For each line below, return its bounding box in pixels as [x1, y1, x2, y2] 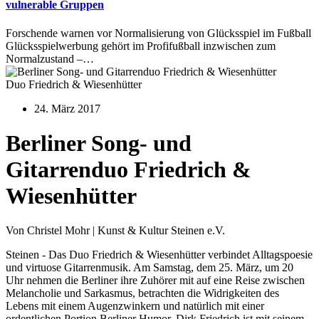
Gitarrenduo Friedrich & [6, 157, 251, 182]
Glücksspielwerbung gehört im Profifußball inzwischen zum [6, 39, 276, 52]
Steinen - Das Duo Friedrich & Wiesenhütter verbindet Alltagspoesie [6, 249, 313, 261]
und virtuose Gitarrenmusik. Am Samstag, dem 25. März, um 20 [6, 261, 293, 274]
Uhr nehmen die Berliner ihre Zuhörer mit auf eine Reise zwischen [6, 274, 305, 287]
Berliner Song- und [6, 130, 192, 156]
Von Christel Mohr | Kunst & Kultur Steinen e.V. [6, 224, 225, 237]
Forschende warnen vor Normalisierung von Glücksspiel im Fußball [6, 26, 311, 39]
